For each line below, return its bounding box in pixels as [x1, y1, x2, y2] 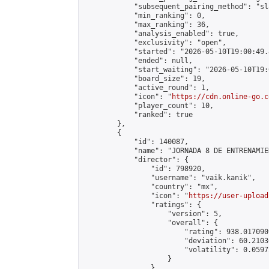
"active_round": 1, [83, 83, 210, 92]
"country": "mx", [83, 183, 218, 191]
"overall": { [83, 219, 218, 227]
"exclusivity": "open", [83, 38, 226, 47]
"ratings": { [83, 201, 201, 209]
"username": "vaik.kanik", [83, 174, 256, 182]
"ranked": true [83, 110, 193, 119]
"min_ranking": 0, [83, 11, 205, 20]
